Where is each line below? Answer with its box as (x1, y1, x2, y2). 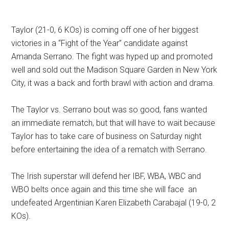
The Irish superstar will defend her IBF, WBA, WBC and (11, 171, 201, 181)
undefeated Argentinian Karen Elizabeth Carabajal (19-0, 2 (11, 197, 216, 208)
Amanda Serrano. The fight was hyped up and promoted (11, 51, 213, 61)
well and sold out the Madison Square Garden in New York (11, 64, 218, 75)
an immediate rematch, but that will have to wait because (11, 118, 216, 128)
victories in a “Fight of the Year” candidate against (11, 38, 188, 48)
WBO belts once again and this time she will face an (11, 184, 197, 194)
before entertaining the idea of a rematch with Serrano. (11, 144, 208, 154)
